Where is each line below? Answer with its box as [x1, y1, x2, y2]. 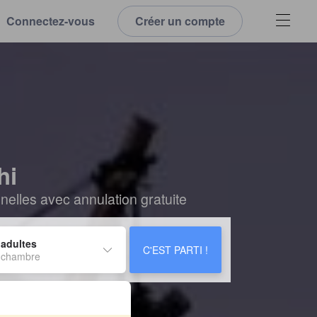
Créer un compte [135, 13, 225, 29]
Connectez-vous [6, 13, 95, 29]
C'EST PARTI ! [143, 242, 208, 257]
